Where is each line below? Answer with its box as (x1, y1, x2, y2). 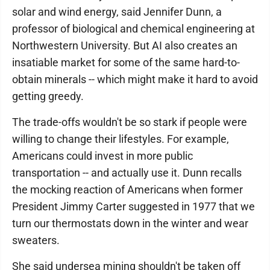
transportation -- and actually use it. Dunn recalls (12, 166, 242, 179)
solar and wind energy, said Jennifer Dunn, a (12, 5, 222, 18)
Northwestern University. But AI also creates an (12, 39, 237, 52)
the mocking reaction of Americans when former (12, 183, 243, 196)
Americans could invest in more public (12, 149, 193, 162)
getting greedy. (12, 90, 84, 102)
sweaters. (12, 234, 60, 246)
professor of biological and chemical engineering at (12, 22, 255, 35)
